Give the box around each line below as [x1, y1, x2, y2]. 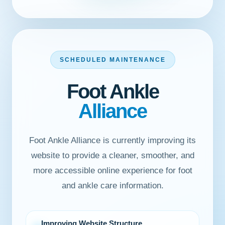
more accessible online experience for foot [33, 166, 192, 175]
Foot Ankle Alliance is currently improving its [29, 136, 196, 145]
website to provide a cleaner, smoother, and [31, 151, 194, 160]
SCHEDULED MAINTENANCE [59, 56, 166, 63]
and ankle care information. [61, 181, 164, 190]
